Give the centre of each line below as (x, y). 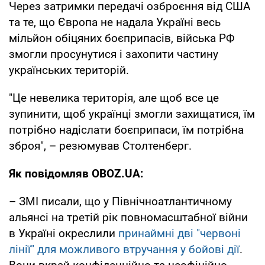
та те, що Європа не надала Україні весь (115, 22)
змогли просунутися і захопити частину (114, 54)
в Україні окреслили (64, 233)
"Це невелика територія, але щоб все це (114, 98)
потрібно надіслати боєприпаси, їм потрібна (126, 130)
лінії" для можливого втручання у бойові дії (124, 249)
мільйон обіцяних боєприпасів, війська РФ (122, 38)
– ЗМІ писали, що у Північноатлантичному (120, 201)
